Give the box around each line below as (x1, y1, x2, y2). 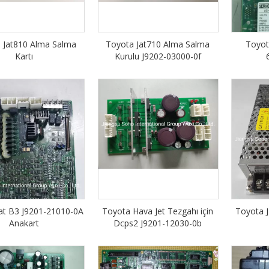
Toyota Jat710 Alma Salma (106, 38, 210, 50)
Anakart (9, 217, 40, 229)
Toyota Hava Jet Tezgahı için (102, 205, 214, 217)
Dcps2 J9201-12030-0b (113, 217, 202, 229)
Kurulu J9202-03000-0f (114, 50, 201, 62)
